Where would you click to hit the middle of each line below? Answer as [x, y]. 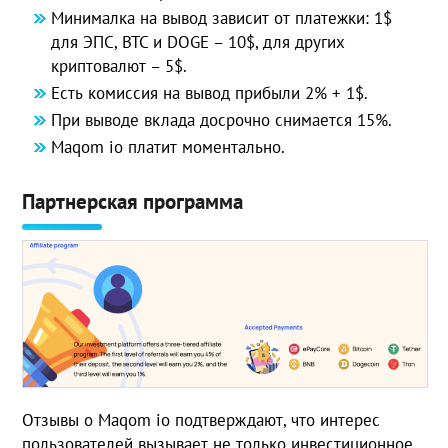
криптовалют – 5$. [119, 65]
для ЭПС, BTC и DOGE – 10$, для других [198, 41]
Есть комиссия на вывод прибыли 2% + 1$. [210, 92]
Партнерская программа [133, 201]
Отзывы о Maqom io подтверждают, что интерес [201, 419]
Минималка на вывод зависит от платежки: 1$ [222, 17]
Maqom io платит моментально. [168, 146]
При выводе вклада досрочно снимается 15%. [222, 119]
